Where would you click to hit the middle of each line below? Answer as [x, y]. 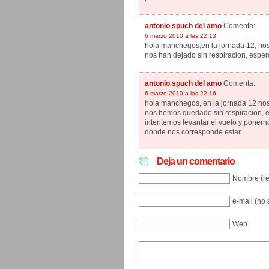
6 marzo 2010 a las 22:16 [180, 93]
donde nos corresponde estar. [193, 132]
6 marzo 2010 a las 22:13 [180, 36]
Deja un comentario [196, 161]
